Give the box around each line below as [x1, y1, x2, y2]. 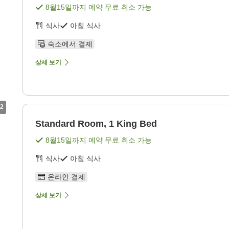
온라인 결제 [48, 173, 85, 181]
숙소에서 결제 [48, 40, 93, 49]
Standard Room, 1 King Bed [35, 119, 157, 129]
